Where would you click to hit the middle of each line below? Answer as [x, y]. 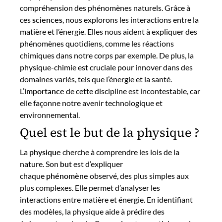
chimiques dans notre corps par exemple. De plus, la [107, 55]
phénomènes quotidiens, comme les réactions [97, 43]
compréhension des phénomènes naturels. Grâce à [105, 8]
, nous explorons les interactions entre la [131, 20]
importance [44, 91]
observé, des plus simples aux [139, 175]
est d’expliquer [97, 164]
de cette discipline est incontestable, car [132, 91]
